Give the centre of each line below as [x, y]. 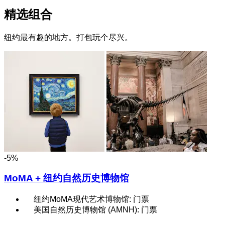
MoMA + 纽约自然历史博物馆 [67, 178]
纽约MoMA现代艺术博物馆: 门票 [91, 199]
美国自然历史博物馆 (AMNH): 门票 [95, 210]
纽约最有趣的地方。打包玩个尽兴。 [68, 37]
